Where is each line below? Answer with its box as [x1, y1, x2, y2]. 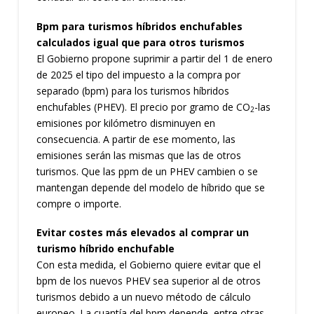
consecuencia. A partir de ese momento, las [36, 132, 235, 146]
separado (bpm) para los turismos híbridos [36, 83, 229, 97]
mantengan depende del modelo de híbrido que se [36, 180, 265, 194]
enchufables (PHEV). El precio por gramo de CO [36, 100, 250, 114]
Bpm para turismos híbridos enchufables [36, 19, 243, 33]
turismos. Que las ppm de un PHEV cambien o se [36, 164, 258, 178]
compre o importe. [36, 196, 121, 210]
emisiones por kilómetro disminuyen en [36, 116, 215, 130]
